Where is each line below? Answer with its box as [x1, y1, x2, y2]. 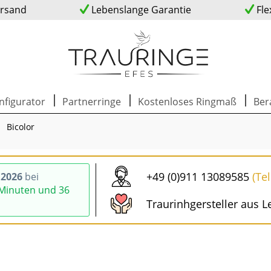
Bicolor [7, 121, 34, 132]
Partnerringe [62, 95, 121, 108]
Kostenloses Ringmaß [138, 95, 237, 108]
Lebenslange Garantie [88, 3, 191, 16]
